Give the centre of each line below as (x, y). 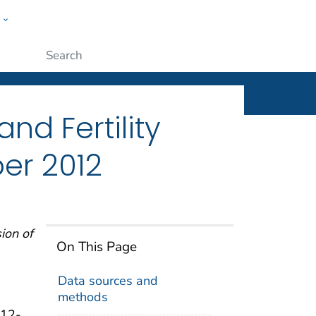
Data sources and (108, 280)
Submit (247, 54)
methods (83, 297)
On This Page (97, 247)
